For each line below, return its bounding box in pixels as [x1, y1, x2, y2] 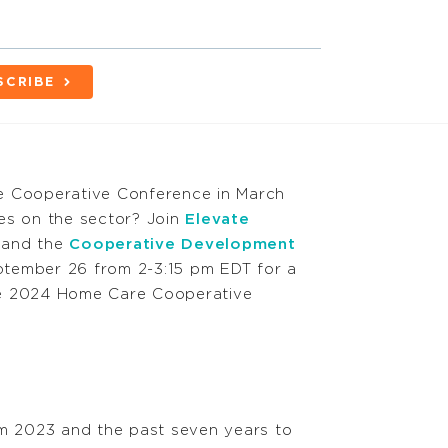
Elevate [185, 212, 250, 228]
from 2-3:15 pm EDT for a [93, 262, 297, 278]
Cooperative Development [69, 237, 296, 253]
